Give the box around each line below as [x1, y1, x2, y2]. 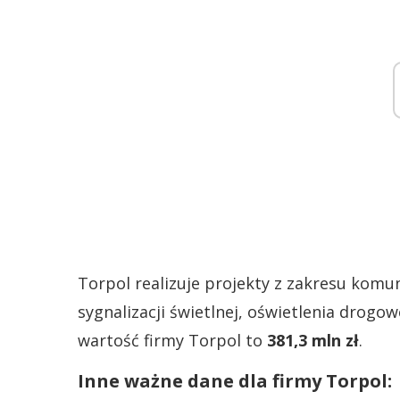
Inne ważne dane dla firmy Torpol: [78, 369, 392, 393]
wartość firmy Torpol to [78, 329, 267, 351]
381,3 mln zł [267, 329, 359, 351]
